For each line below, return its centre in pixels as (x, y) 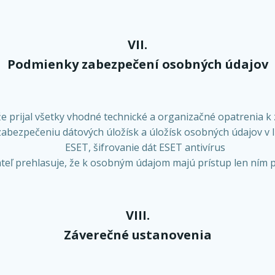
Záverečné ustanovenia (137, 235)
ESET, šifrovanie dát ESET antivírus (145, 147)
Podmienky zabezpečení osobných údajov (137, 64)
